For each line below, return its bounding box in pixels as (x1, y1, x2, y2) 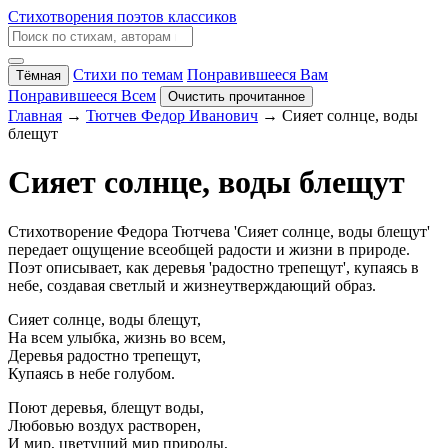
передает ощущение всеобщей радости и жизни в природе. (8, 240, 410, 258)
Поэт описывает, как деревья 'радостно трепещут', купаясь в (8, 258, 419, 276)
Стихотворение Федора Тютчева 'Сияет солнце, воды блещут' (8, 222, 430, 240)
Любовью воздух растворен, (8, 416, 201, 434)
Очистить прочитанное (168, 89, 305, 104)
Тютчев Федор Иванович (86, 107, 258, 124)
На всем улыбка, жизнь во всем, (8, 328, 226, 346)
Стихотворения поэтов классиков (8, 8, 237, 25)
